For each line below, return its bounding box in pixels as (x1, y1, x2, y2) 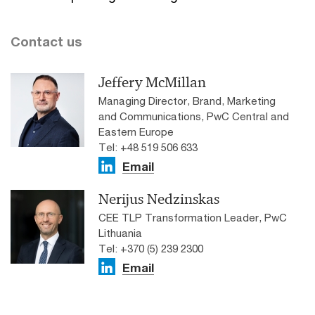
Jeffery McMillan (98, 73, 206, 91)
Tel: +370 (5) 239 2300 (98, 242, 203, 255)
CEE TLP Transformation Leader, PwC (98, 211, 287, 224)
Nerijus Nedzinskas (98, 190, 219, 208)
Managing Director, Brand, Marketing (98, 94, 276, 107)
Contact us (11, 34, 82, 49)
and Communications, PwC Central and (98, 110, 289, 122)
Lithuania (98, 226, 142, 239)
